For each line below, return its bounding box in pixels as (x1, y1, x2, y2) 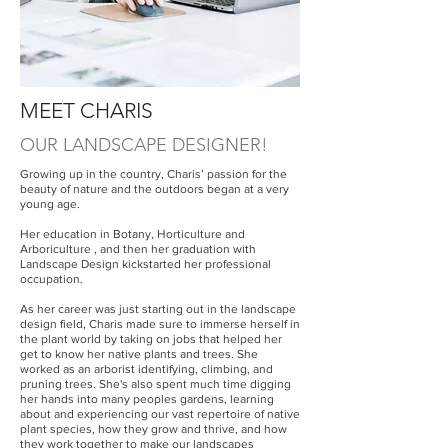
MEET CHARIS (20, 98, 153, 123)
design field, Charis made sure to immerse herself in (20, 317, 300, 331)
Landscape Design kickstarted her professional (20, 257, 271, 271)
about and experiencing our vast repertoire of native (20, 407, 300, 421)
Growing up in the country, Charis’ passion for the (20, 167, 287, 181)
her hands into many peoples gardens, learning (20, 392, 274, 406)
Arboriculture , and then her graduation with (20, 242, 256, 256)
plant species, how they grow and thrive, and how (20, 422, 287, 436)
